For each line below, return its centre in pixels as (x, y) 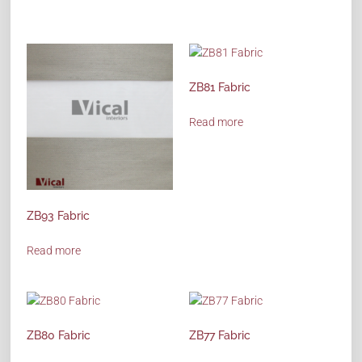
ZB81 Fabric (220, 88)
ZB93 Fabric (59, 215)
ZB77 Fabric (220, 335)
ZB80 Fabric (59, 335)
